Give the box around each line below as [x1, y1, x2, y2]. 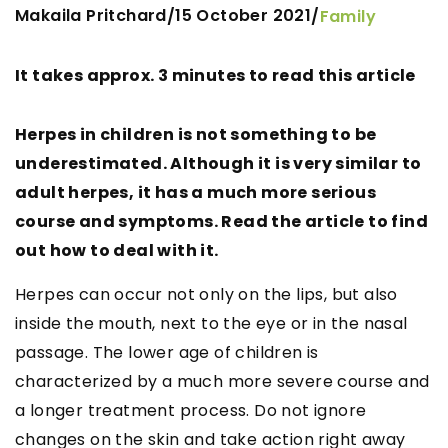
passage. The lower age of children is [15, 340, 319, 364]
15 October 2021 [175, 4, 312, 28]
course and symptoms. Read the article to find [15, 209, 428, 233]
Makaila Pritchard [15, 4, 167, 28]
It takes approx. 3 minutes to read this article [15, 63, 416, 87]
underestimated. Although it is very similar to [15, 151, 422, 175]
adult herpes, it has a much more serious [15, 180, 376, 204]
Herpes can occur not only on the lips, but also [15, 282, 398, 306]
